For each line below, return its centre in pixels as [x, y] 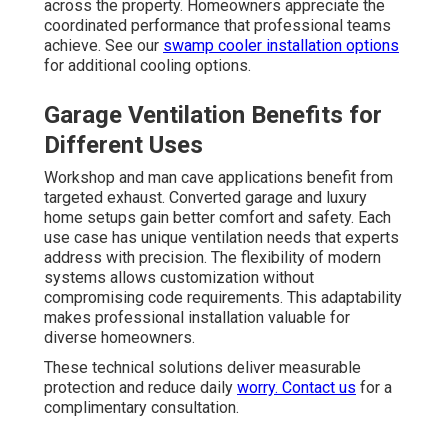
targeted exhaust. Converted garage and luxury [205, 197]
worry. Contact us [296, 387]
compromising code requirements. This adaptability [223, 297]
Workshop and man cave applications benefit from [218, 177]
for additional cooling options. [147, 65]
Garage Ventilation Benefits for [213, 114]
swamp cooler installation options [281, 45]
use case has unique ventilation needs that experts [221, 237]
